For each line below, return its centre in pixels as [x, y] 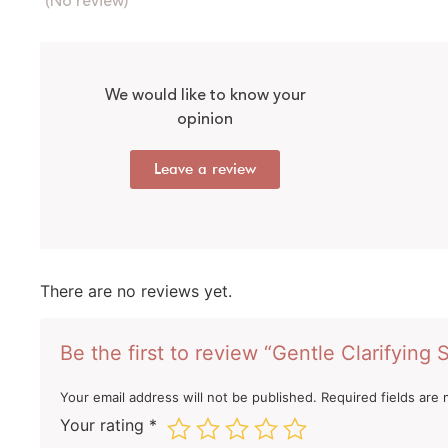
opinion [205, 119]
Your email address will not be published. [188, 396]
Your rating [104, 424]
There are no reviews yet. [136, 291]
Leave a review [205, 169]
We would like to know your [205, 95]
